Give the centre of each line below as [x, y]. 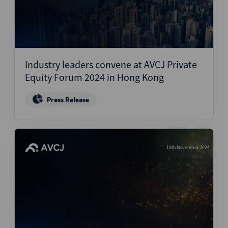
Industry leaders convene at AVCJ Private [111, 64]
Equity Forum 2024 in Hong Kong [94, 77]
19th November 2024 [188, 147]
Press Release [68, 100]
